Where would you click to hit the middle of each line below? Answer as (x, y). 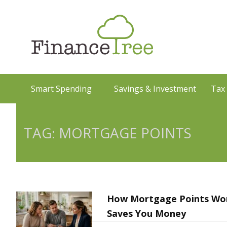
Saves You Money (146, 213)
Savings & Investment (155, 89)
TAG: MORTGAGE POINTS (107, 133)
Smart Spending (61, 89)
